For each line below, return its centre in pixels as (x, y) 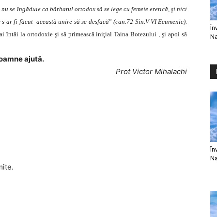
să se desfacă (91, 22)
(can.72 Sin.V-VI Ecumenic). (150, 22)
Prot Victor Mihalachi (151, 71)
